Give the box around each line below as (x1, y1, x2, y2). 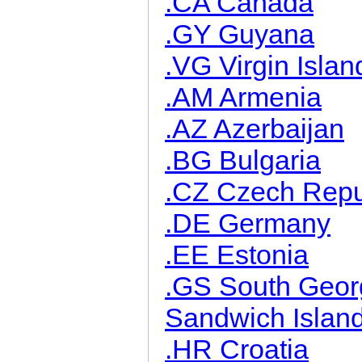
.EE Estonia (165, 239, 309, 270)
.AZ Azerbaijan (165, 113, 344, 144)
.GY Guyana (165, 19, 314, 49)
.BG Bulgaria (165, 145, 321, 175)
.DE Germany (165, 208, 330, 238)
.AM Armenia (165, 82, 322, 112)
